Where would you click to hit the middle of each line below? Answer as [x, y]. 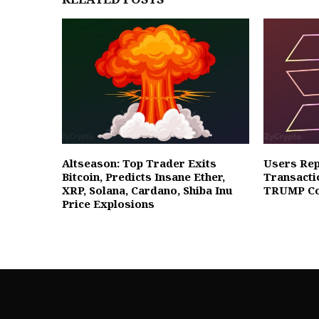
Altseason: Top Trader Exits [139, 163]
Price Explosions [108, 203]
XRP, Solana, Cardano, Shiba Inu [147, 190]
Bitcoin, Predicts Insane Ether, [143, 176]
